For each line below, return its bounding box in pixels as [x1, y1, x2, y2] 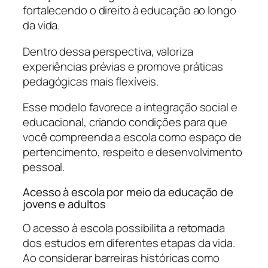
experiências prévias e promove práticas [23, 58, 224, 74]
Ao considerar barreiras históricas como [23, 250, 220, 266]
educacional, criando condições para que [23, 114, 228, 130]
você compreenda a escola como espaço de [23, 129, 242, 145]
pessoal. [23, 159, 65, 175]
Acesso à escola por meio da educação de [23, 184, 234, 200]
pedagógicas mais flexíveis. [23, 73, 159, 89]
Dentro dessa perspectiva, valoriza [23, 43, 193, 59]
